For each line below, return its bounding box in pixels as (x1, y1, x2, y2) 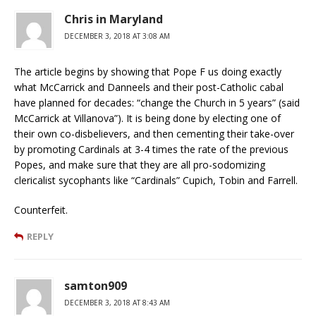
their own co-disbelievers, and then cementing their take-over (14, 126, 294, 140)
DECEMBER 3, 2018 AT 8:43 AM (64, 297, 170, 308)
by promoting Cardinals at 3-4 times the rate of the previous (14, 142, 288, 156)
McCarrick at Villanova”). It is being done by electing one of (14, 111, 281, 125)
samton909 (64, 277, 127, 293)
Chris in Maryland (64, 11, 163, 27)
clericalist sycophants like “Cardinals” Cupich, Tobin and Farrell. (14, 173, 298, 187)
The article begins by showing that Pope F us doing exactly (14, 64, 281, 78)
